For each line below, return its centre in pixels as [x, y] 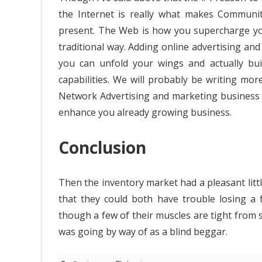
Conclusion [102, 147]
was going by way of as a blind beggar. [143, 231]
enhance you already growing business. [145, 112]
